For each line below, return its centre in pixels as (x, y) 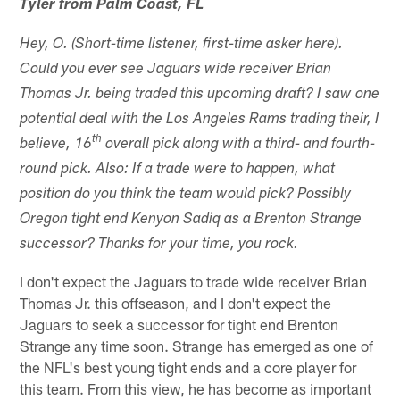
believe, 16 (56, 145)
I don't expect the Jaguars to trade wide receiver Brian (194, 281)
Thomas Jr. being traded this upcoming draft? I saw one (200, 95)
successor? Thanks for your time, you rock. (159, 245)
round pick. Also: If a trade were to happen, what (178, 170)
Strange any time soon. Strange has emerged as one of (197, 345)
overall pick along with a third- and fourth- (239, 145)
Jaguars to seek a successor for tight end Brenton (179, 324)
